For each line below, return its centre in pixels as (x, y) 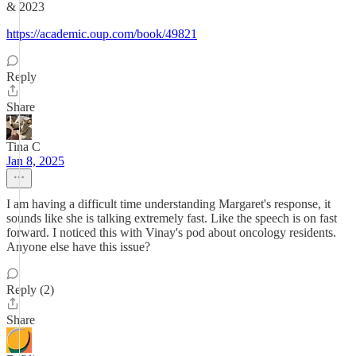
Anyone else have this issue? (78, 247)
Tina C (23, 147)
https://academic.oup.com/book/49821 (102, 34)
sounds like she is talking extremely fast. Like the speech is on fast (172, 218)
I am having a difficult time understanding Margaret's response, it (168, 204)
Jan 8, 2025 (35, 161)
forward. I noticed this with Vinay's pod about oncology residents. (171, 232)
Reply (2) (30, 290)
